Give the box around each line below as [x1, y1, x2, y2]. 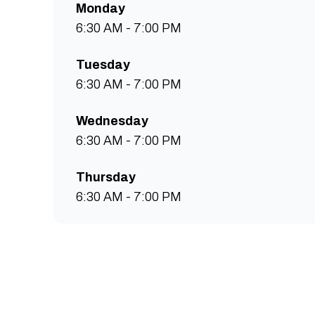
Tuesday [76, 58, 130, 72]
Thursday [76, 170, 136, 184]
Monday [76, 1, 125, 15]
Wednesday [76, 114, 148, 128]
